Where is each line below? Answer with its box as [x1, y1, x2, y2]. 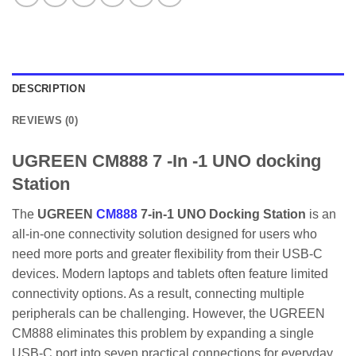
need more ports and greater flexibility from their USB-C [12, 247, 323, 261]
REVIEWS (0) [12, 114, 78, 127]
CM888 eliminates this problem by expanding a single [12, 327, 314, 341]
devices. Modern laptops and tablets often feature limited [12, 267, 328, 281]
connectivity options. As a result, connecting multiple [12, 287, 304, 301]
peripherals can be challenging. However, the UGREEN [12, 307, 325, 321]
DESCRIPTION [12, 83, 85, 95]
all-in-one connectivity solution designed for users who [12, 227, 317, 242]
